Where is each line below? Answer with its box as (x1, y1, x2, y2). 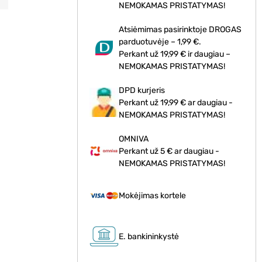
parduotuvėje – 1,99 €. (119, 36, 202, 47)
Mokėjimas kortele (119, 191, 187, 201)
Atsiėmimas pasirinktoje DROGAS (119, 24, 242, 35)
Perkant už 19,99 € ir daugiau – (119, 49, 231, 59)
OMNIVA (119, 133, 149, 144)
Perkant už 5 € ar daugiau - (119, 146, 220, 156)
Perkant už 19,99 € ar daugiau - (119, 97, 233, 108)
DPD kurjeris (119, 85, 166, 95)
